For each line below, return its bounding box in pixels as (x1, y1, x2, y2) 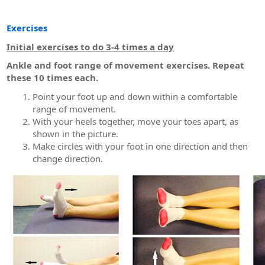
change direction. (33, 152, 103, 164)
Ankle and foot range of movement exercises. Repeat (7, 59, 245, 71)
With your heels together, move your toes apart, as (33, 115, 238, 127)
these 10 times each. (7, 72, 99, 83)
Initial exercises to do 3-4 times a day (7, 40, 174, 53)
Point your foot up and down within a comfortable (33, 90, 237, 102)
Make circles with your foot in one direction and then (33, 140, 248, 152)
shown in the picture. (33, 127, 118, 140)
